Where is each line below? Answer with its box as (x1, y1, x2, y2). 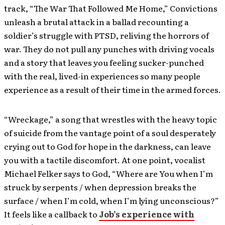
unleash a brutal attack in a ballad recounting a (4, 16, 189, 28)
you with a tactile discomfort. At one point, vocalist (4, 154, 205, 166)
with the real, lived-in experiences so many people (4, 70, 200, 82)
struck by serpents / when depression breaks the (4, 181, 196, 193)
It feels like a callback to (4, 208, 99, 220)
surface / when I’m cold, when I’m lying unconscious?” (4, 194, 219, 207)
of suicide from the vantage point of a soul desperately (4, 127, 216, 139)
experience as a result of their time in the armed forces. (4, 83, 221, 96)
